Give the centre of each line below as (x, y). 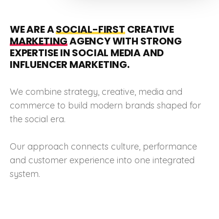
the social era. (38, 119)
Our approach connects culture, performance (103, 147)
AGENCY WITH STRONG (125, 41)
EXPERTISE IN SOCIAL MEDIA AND (87, 53)
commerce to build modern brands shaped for (105, 106)
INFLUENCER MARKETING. (70, 65)
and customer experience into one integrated (102, 160)
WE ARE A (33, 30)
